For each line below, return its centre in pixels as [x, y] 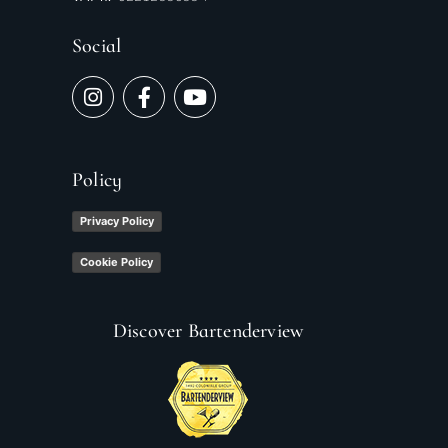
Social [97, 46]
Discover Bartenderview [208, 330]
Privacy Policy [117, 220]
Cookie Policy [116, 261]
